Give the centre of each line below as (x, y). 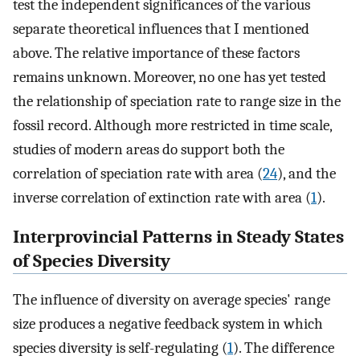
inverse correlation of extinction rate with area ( (162, 197)
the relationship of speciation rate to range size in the (177, 101)
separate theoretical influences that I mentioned (161, 29)
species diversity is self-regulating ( (120, 348)
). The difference (284, 348)
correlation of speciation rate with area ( (138, 173)
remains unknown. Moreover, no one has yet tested (170, 77)
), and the (307, 173)
